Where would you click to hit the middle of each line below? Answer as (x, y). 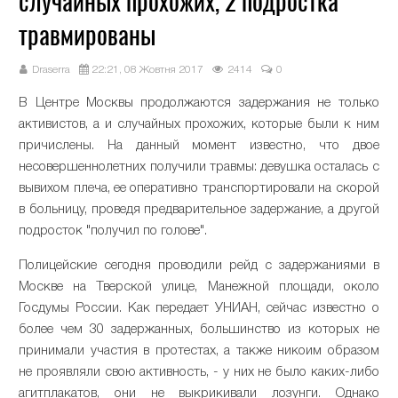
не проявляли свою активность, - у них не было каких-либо (199, 372)
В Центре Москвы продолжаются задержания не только (199, 103)
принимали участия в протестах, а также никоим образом (199, 350)
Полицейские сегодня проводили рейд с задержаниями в (199, 265)
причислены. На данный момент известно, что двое (199, 145)
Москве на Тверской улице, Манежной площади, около (199, 287)
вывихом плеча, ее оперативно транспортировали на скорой (199, 188)
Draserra (52, 69)
